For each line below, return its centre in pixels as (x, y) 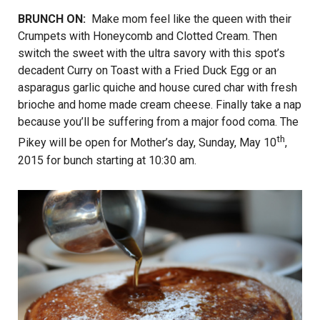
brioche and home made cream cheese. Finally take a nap (160, 104)
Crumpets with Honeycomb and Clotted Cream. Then (147, 36)
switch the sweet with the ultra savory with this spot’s (151, 53)
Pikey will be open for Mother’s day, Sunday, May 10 (147, 143)
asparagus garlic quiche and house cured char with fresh (157, 87)
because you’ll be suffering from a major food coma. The (158, 121)
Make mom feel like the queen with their (190, 19)
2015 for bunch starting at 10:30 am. (107, 160)
